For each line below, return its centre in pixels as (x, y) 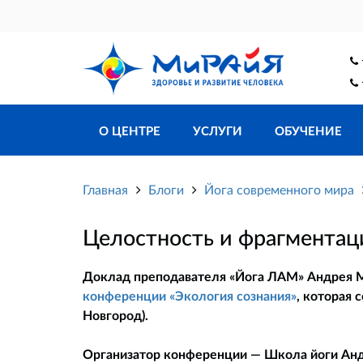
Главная (105, 190)
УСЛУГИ (218, 131)
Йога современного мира (279, 190)
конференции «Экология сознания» (190, 296)
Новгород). (115, 315)
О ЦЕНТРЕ (130, 131)
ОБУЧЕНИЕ (308, 131)
